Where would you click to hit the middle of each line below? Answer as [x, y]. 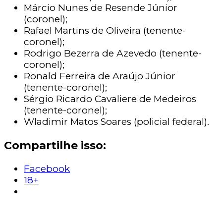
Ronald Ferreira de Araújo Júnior [100, 76]
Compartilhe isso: [55, 145]
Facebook [47, 169]
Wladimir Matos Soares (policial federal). [118, 121]
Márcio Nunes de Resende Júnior [101, 7]
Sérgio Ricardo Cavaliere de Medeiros [110, 99]
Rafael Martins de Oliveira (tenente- [105, 30]
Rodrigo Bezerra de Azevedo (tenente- [113, 53]
